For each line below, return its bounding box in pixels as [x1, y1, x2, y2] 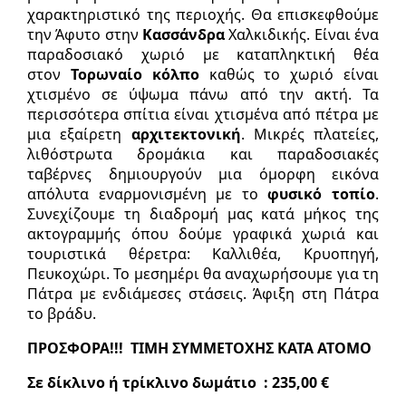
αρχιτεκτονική [130, 123, 241, 144]
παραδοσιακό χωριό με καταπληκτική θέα [27, 43, 379, 64]
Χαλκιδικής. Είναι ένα [225, 24, 379, 44]
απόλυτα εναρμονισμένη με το [27, 183, 268, 204]
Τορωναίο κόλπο [70, 63, 199, 84]
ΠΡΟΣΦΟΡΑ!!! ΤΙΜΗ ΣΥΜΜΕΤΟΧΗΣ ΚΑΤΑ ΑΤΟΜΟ [27, 337, 372, 358]
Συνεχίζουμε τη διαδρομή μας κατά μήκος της [27, 203, 379, 224]
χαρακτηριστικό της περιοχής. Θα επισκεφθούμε [27, 4, 379, 24]
